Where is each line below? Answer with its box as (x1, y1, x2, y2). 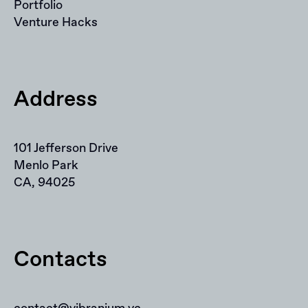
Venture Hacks (14, 14, 98, 31)
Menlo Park (14, 157, 78, 174)
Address (14, 85, 98, 114)
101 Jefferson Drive (14, 140, 118, 157)
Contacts (14, 245, 107, 274)
